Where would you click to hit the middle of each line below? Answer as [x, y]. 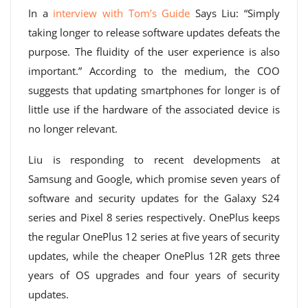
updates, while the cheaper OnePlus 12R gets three [154, 256]
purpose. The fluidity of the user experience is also [154, 52]
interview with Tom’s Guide [122, 13]
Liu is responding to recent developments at [154, 159]
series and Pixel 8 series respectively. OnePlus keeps [154, 217]
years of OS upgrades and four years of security [154, 275]
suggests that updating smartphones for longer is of [154, 90]
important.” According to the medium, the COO [154, 71]
